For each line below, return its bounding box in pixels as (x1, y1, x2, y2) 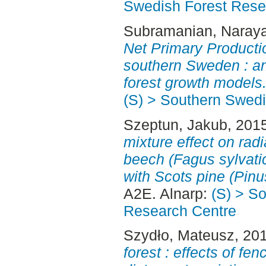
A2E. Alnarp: (123, 185, 211, 202)
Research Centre (123, 202, 236, 219)
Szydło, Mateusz (123, 227, 235, 244)
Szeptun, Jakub (123, 116, 227, 133)
